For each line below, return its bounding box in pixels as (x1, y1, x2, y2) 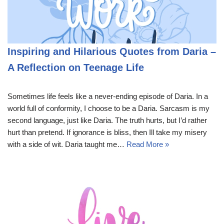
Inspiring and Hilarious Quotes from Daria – (7, 45, 216, 57)
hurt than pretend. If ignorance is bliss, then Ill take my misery (7, 127, 207, 136)
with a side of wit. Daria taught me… (7, 139, 126, 148)
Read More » (126, 139, 169, 148)
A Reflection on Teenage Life (7, 61, 144, 73)
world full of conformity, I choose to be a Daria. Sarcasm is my (7, 103, 209, 112)
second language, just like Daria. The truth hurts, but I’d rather (7, 115, 207, 124)
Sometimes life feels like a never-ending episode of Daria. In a (7, 91, 208, 100)
